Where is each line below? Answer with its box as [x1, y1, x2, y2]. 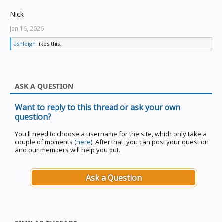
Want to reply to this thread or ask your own [15, 102, 180, 112]
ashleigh [14, 40, 36, 47]
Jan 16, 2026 [10, 24, 44, 33]
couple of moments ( [15, 137, 76, 146]
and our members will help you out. [15, 145, 120, 154]
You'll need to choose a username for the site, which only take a [15, 129, 207, 138]
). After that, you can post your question [91, 137, 209, 146]
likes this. [36, 40, 61, 47]
